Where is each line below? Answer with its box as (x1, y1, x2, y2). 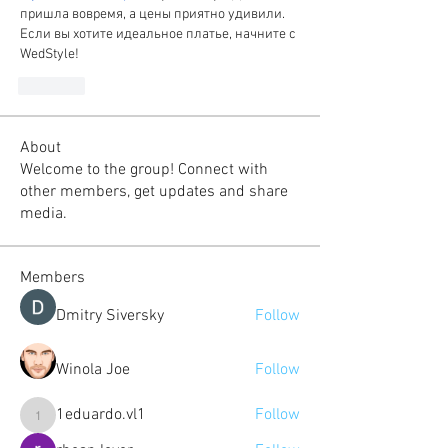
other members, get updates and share (20, 182, 288, 202)
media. (20, 204, 67, 224)
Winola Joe (56, 360, 130, 380)
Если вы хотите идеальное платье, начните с (20, 26, 296, 43)
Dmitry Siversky (56, 306, 164, 326)
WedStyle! (20, 46, 79, 63)
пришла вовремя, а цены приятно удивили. (20, 6, 285, 23)
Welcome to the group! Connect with (20, 160, 268, 180)
